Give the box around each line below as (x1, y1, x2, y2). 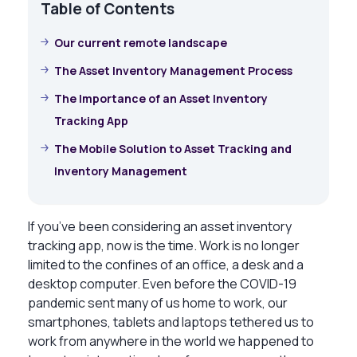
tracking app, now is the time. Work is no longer (28, 236, 300, 254)
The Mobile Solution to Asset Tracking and (54, 140, 292, 156)
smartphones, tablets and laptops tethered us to (28, 312, 314, 331)
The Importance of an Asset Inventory (54, 90, 268, 106)
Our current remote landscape (54, 34, 227, 50)
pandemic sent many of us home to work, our (28, 293, 288, 312)
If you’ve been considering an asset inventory (28, 217, 292, 235)
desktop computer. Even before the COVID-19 (28, 274, 296, 292)
